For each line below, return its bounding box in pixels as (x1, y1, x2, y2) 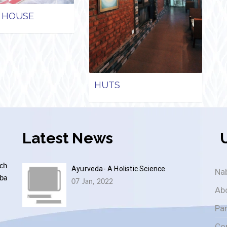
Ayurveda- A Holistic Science (71, 165, 166, 173)
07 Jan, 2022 (71, 178, 113, 186)
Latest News (22, 129, 113, 147)
